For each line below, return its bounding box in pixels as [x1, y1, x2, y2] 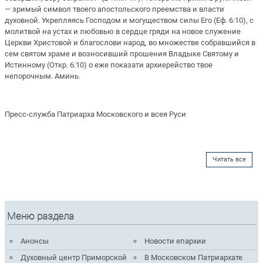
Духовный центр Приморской [20, 252, 127, 262]
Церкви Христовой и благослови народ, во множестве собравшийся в [5, 38, 255, 48]
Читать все [213, 155, 246, 163]
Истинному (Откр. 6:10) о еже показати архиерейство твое [5, 60, 213, 70]
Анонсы [20, 237, 49, 246]
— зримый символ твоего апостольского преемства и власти [5, 5, 224, 14]
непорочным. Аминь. [5, 72, 80, 81]
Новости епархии [144, 237, 207, 246]
